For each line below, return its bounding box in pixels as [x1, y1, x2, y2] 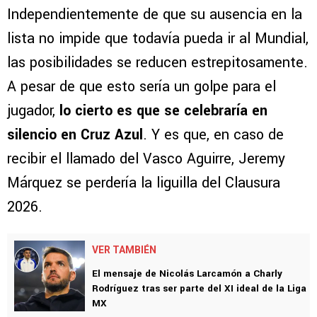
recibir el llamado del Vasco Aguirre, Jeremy [7, 148, 285, 169]
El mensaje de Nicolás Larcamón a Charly [92, 266, 282, 280]
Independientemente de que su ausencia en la [7, 4, 302, 25]
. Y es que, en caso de [143, 124, 284, 145]
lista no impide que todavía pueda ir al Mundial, [7, 28, 309, 49]
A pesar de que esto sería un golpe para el [7, 76, 276, 97]
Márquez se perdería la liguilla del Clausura [7, 172, 280, 193]
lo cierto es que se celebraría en [59, 100, 267, 121]
